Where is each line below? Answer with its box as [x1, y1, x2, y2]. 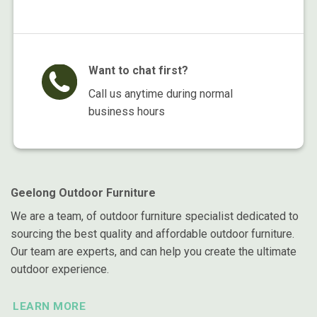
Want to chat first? [88, 64, 188, 78]
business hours [88, 105, 165, 119]
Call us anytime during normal [88, 87, 233, 101]
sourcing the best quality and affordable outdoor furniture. [11, 227, 294, 241]
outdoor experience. [11, 263, 109, 277]
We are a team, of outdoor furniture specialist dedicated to [11, 209, 299, 224]
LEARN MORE [13, 300, 86, 313]
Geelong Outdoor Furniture [11, 186, 156, 200]
